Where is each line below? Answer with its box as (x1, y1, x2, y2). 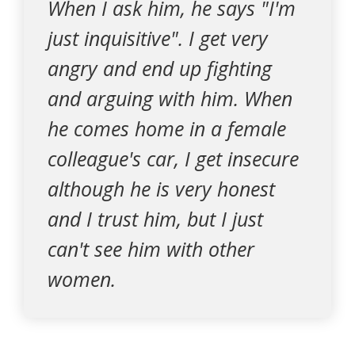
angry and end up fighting (48, 55, 272, 82)
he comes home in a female (48, 115, 286, 142)
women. (48, 265, 116, 292)
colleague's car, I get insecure (48, 145, 299, 172)
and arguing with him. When (48, 85, 292, 112)
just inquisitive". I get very (48, 25, 268, 52)
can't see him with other (48, 235, 254, 262)
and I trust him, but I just (48, 205, 263, 232)
